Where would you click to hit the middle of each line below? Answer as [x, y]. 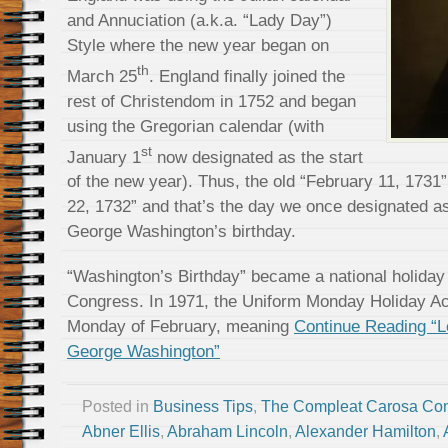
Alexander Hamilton [365, 432]
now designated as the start [257, 156]
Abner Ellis [121, 432]
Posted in [117, 407]
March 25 [102, 75]
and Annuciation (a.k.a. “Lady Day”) [199, 20]
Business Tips [203, 407]
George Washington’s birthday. [181, 231]
